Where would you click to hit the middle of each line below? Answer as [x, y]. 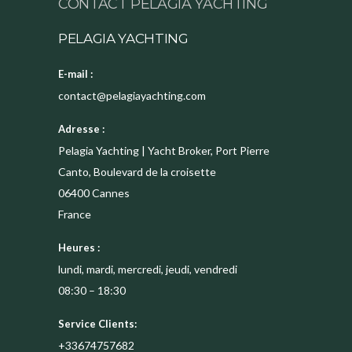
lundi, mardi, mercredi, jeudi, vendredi [148, 269]
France [75, 214]
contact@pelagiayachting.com [132, 96]
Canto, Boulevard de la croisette [137, 172]
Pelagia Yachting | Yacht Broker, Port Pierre [164, 151]
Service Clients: [97, 324]
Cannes [111, 193]
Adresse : [81, 129]
